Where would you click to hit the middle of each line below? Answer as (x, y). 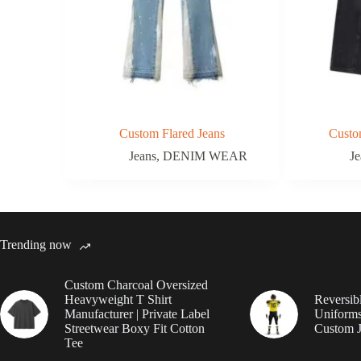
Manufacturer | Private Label (137, 313)
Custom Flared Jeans (172, 133)
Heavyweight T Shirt (118, 299)
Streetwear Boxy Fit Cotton (135, 328)
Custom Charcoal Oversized (136, 284)
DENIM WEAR (205, 156)
